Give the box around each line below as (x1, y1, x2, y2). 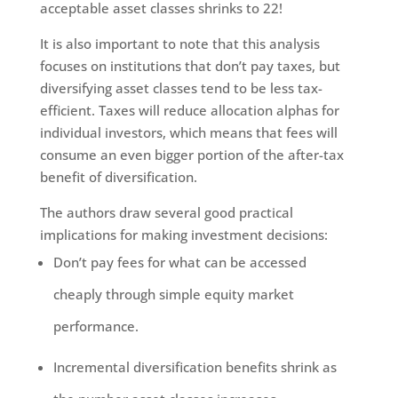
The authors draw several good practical (39, 203, 293, 222)
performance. (52, 317, 139, 336)
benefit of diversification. (39, 168, 197, 187)
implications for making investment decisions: (39, 226, 328, 244)
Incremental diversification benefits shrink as (52, 358, 337, 377)
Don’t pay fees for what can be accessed (52, 253, 306, 272)
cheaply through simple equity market (52, 285, 294, 304)
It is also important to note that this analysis (39, 35, 320, 53)
